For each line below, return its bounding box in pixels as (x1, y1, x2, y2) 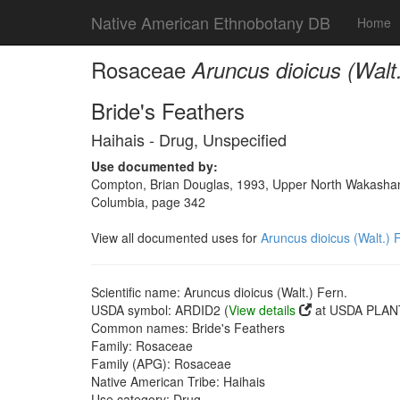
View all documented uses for (91, 229, 261, 246)
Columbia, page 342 (91, 193, 205, 211)
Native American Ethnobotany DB (91, 11, 330, 34)
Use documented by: (91, 157, 218, 175)
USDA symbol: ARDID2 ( (91, 301, 229, 319)
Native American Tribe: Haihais (91, 372, 265, 390)
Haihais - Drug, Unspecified (91, 128, 287, 151)
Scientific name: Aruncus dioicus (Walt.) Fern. (91, 283, 347, 301)
